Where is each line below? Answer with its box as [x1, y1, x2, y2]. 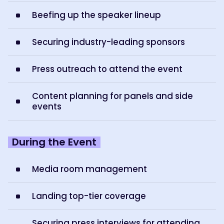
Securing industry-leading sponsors [32, 36, 185, 48]
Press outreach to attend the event [32, 63, 182, 75]
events [32, 100, 61, 113]
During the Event [12, 135, 96, 149]
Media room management [32, 163, 147, 175]
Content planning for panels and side [32, 90, 193, 102]
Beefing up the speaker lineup [32, 9, 161, 21]
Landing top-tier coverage [32, 190, 146, 202]
